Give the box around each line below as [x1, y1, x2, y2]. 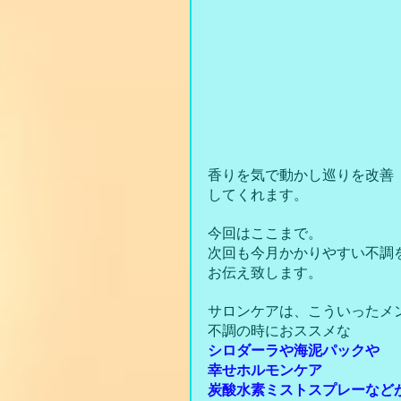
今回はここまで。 [208, 225, 322, 241]
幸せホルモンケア [208, 362, 322, 378]
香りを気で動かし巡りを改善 [208, 166, 394, 183]
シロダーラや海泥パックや [208, 342, 380, 358]
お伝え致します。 [208, 264, 322, 280]
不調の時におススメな [208, 322, 351, 338]
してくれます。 [208, 186, 308, 202]
